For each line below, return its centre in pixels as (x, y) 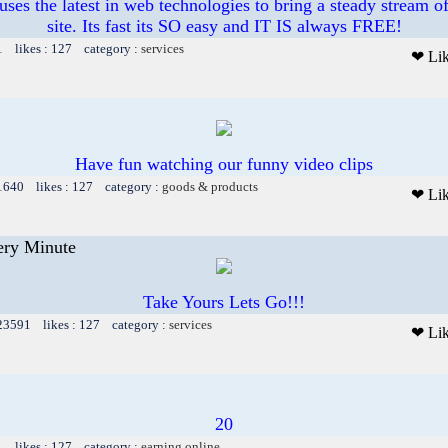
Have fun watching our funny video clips (224, 163)
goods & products (210, 186)
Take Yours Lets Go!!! (224, 301)
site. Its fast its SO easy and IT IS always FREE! (224, 25)
